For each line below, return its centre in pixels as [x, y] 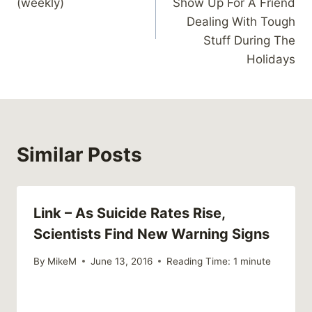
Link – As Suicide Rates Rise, [129, 213]
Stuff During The [249, 41]
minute [256, 261]
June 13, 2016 [122, 261]
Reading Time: [199, 261]
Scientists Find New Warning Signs [151, 234]
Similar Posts [79, 155]
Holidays [271, 60]
